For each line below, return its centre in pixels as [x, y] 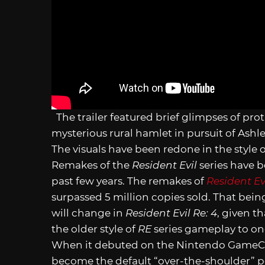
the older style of [95, 229]
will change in [88, 213]
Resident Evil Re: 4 [171, 213]
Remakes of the [92, 165]
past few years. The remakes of [129, 181]
